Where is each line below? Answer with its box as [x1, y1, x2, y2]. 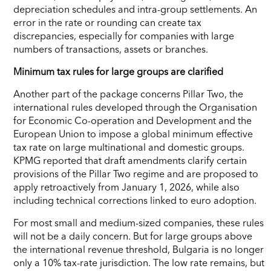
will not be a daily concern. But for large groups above [13, 229, 252, 242]
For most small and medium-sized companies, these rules [13, 216, 264, 229]
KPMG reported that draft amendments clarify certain [13, 154, 247, 166]
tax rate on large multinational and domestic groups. [13, 140, 244, 153]
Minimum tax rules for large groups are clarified [13, 65, 223, 77]
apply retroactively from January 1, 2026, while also [13, 180, 240, 193]
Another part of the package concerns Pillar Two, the [13, 87, 243, 100]
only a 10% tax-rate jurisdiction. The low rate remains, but [13, 256, 264, 269]
